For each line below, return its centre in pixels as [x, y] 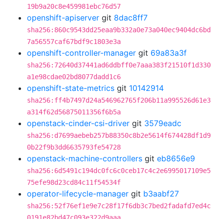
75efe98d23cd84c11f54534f [74, 182]
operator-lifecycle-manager [78, 194]
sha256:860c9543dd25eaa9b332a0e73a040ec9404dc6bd [119, 30]
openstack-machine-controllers [85, 158]
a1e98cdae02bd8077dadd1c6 [74, 77]
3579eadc [163, 123]
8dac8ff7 [131, 18]
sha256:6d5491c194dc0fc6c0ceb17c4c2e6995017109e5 [119, 171]
